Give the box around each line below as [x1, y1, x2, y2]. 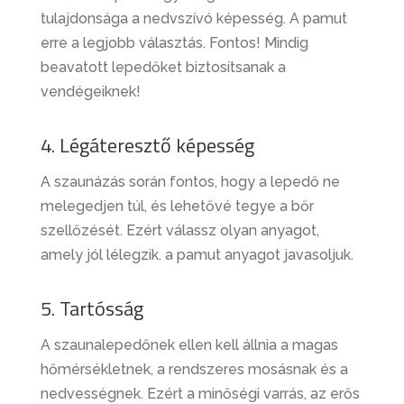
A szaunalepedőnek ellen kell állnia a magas [40, 336, 338, 354]
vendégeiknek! [40, 83, 141, 101]
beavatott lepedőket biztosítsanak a [40, 59, 286, 77]
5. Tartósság [40, 293, 143, 325]
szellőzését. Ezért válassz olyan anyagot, [40, 222, 319, 240]
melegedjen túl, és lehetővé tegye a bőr [40, 197, 314, 216]
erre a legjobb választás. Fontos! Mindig [40, 34, 308, 52]
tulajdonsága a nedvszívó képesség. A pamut [40, 10, 347, 28]
